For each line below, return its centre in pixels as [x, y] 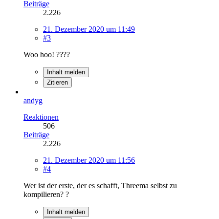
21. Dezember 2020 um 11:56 [89, 160]
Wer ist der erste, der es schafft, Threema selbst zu [100, 185]
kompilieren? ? [46, 194]
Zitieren [57, 82]
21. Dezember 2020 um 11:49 [89, 29]
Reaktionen [41, 117]
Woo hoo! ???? [47, 54]
